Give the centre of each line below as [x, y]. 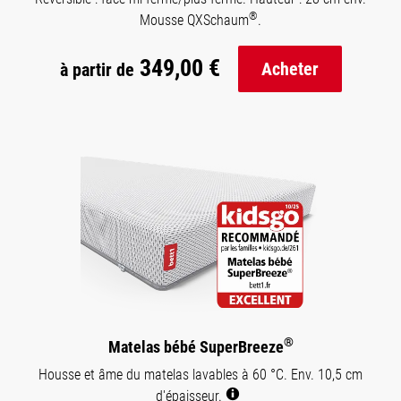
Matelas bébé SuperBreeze [196, 346]
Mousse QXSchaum [194, 20]
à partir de [97, 70]
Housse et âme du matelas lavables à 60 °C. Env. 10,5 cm [200, 374]
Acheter [290, 68]
